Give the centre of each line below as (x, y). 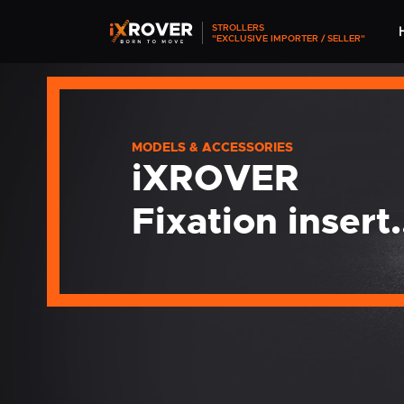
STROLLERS (239, 27)
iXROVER (216, 178)
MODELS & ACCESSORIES (212, 147)
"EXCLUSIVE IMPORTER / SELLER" (289, 38)
